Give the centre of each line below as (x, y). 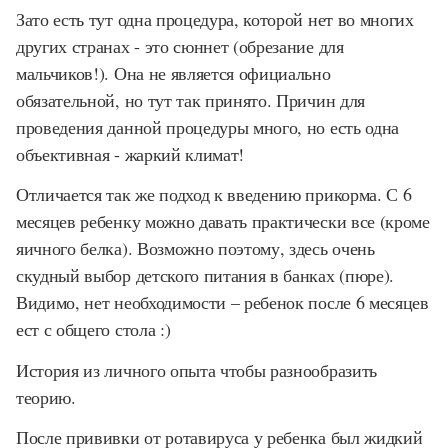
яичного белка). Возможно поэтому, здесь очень (195, 248)
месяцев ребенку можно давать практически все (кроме (223, 221)
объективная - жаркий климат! (130, 153)
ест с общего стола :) (93, 329)
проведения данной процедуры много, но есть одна (207, 126)
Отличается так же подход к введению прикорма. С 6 (214, 194)
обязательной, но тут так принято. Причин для (190, 99)
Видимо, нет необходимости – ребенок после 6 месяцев (222, 302)
